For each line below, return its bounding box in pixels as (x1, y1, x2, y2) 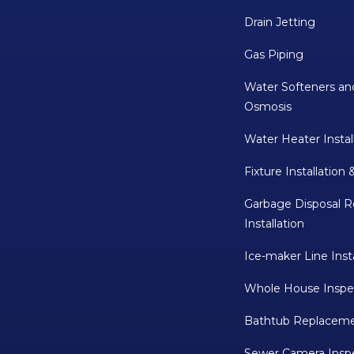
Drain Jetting (244, 15, 316, 30)
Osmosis (244, 100, 292, 115)
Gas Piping (244, 47, 304, 62)
